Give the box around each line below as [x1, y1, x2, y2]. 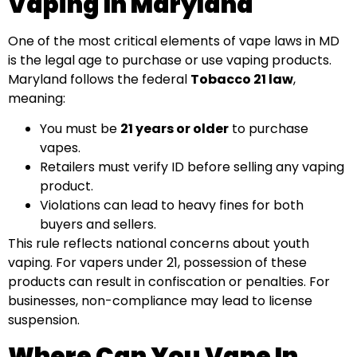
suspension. [8, 311, 80, 330]
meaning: [8, 89, 65, 108]
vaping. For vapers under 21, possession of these [8, 253, 307, 273]
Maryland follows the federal [8, 70, 190, 89]
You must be [40, 120, 120, 139]
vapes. [40, 139, 80, 158]
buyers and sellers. [40, 215, 156, 234]
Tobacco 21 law [190, 70, 293, 89]
